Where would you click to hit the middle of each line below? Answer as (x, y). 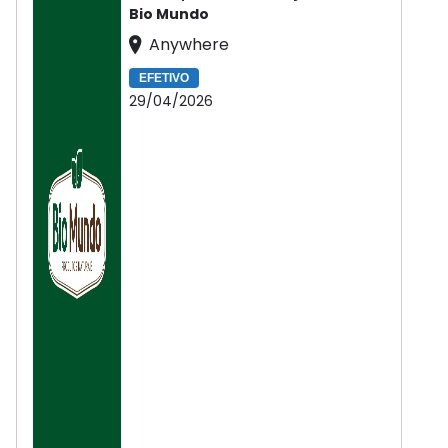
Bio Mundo (169, 14)
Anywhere (187, 44)
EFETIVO (164, 78)
